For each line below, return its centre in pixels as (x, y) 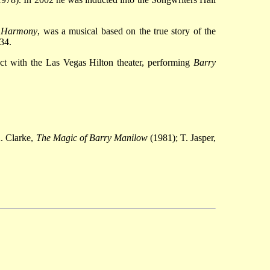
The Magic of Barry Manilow (92, 138)
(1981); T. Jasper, (182, 138)
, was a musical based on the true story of (119, 31)
